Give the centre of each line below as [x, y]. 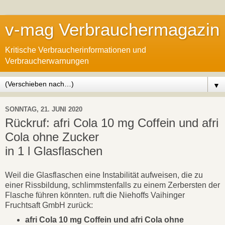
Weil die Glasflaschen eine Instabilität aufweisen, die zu [104, 175]
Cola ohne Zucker [52, 137]
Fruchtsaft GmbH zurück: [49, 205]
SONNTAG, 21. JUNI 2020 [44, 109]
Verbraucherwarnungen [47, 61]
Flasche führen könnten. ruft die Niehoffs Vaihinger [95, 195]
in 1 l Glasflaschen [54, 151]
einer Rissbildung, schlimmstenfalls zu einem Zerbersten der [113, 185]
